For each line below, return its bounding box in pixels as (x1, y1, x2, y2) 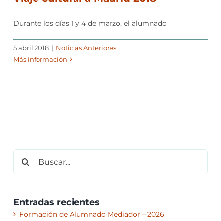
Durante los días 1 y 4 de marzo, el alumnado (13, 19, 167, 28)
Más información (13, 55, 67, 64)
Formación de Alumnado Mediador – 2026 (19, 210, 164, 219)
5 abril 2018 (13, 44, 49, 52)
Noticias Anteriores (55, 44, 116, 52)
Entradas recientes (13, 197, 100, 208)
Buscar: (12, 150, 38, 160)
